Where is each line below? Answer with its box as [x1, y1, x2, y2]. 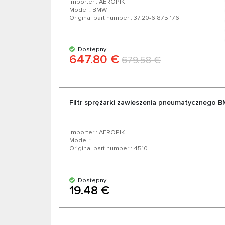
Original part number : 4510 [69, 144, 148, 153]
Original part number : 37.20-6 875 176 [69, 14, 179, 22]
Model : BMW [69, 6, 107, 14]
